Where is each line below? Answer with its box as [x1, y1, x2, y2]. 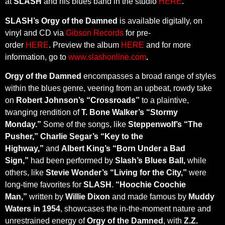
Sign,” [5, 156, 29, 165]
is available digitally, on [118, 16, 202, 25]
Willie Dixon [65, 192, 112, 201]
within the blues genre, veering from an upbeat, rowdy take [5, 83, 212, 92]
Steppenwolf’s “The [128, 120, 202, 129]
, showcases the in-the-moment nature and [60, 204, 211, 213]
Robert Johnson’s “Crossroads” [16, 95, 140, 104]
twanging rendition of [5, 107, 81, 117]
